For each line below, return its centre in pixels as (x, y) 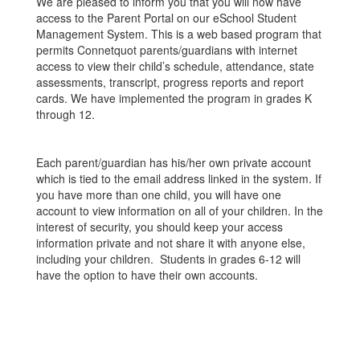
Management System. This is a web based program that (179, 34)
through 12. (65, 114)
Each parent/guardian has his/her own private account (174, 162)
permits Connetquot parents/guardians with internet (167, 50)
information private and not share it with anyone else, (171, 243)
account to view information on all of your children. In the (180, 211)
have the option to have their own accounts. (149, 275)
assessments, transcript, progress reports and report (170, 82)
